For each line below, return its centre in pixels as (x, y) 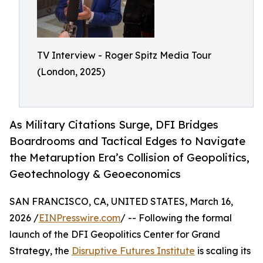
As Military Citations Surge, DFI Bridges (114, 125)
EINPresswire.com (80, 218)
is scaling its (223, 251)
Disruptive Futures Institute (133, 251)
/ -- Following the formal (176, 218)
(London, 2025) (71, 72)
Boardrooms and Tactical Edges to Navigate (127, 141)
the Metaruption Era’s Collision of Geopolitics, (129, 158)
